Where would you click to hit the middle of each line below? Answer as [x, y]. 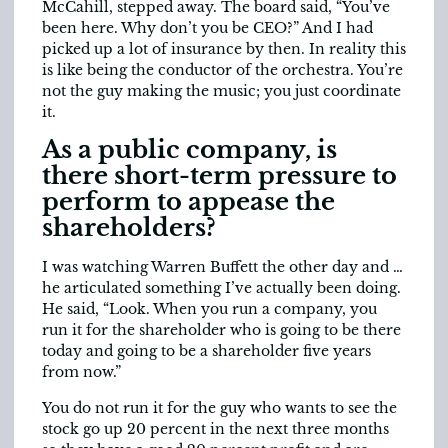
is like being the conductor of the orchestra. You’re [222, 69]
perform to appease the [188, 202]
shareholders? [129, 228]
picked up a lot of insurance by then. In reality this [224, 48]
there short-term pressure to [219, 176]
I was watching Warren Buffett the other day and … [222, 267]
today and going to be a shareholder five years [206, 351]
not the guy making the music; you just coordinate [221, 90]
